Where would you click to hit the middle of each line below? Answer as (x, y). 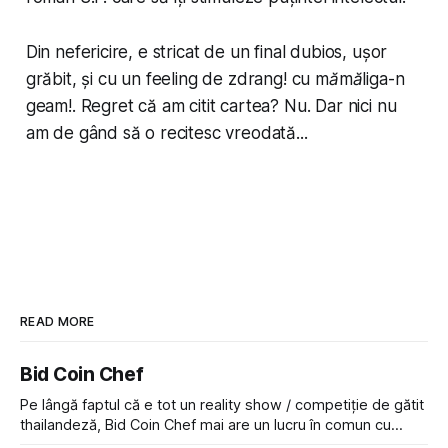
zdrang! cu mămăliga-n (316, 79)
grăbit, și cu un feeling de (126, 79)
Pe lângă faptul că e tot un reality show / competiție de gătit (222, 405)
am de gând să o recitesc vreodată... (166, 133)
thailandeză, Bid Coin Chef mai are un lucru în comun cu (205, 425)
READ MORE (57, 322)
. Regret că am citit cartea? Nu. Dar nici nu (234, 106)
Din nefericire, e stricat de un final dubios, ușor (206, 52)
